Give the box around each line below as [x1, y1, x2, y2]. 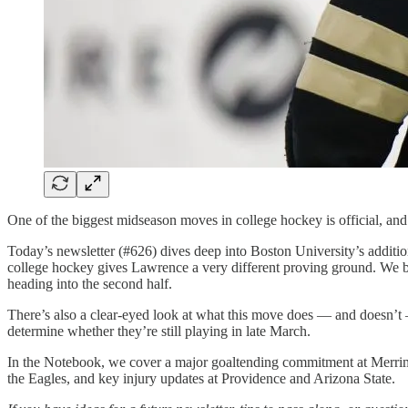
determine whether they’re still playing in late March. [7, 322, 311, 339]
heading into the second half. [7, 275, 172, 291]
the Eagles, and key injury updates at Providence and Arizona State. [7, 370, 395, 386]
